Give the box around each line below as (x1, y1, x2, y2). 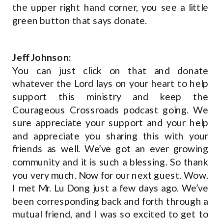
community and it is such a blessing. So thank (12, 156, 209, 168)
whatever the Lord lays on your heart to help (12, 78, 209, 89)
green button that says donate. (12, 14, 149, 27)
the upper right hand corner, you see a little (12, 1, 209, 13)
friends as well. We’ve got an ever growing (12, 143, 209, 155)
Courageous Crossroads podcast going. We (12, 104, 209, 116)
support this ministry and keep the (12, 90, 209, 103)
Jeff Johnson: (12, 51, 72, 63)
